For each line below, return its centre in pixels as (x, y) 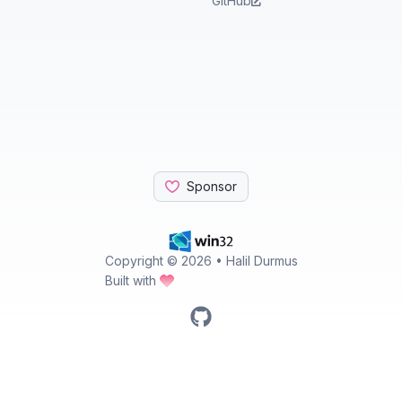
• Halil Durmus (254, 261)
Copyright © (143, 261)
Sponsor (212, 186)
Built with (130, 280)
